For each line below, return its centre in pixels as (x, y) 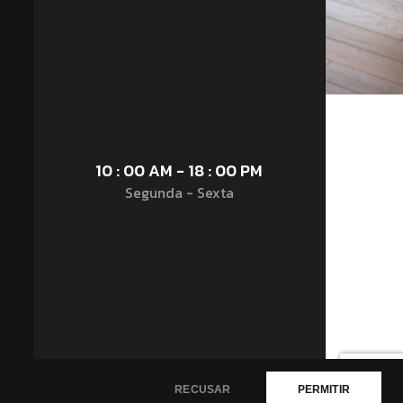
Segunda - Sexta (179, 193)
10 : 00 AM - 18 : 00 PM (179, 170)
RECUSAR (203, 390)
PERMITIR (323, 390)
